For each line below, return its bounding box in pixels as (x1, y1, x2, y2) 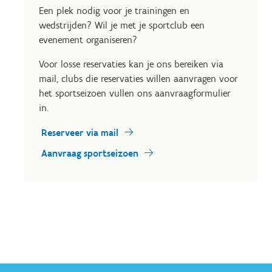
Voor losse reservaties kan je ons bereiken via (39, 58, 223, 70)
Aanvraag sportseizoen (41, 148, 138, 159)
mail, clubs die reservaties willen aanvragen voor (39, 73, 238, 84)
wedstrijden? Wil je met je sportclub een (39, 19, 205, 31)
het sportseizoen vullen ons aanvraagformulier (39, 87, 231, 99)
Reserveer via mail (41, 127, 118, 138)
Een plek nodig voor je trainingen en (39, 5, 189, 16)
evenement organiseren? (39, 34, 140, 46)
